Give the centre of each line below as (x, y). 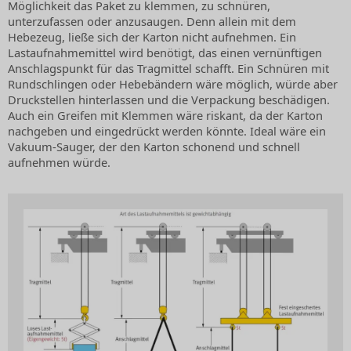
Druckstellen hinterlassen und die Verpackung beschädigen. (169, 99)
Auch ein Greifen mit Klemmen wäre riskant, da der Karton (165, 115)
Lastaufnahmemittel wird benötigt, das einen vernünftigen (165, 52)
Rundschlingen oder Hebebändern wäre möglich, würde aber (173, 83)
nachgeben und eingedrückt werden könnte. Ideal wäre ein (167, 130)
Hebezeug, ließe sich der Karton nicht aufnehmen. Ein (152, 36)
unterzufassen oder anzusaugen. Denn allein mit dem (152, 21)
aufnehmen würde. (59, 162)
